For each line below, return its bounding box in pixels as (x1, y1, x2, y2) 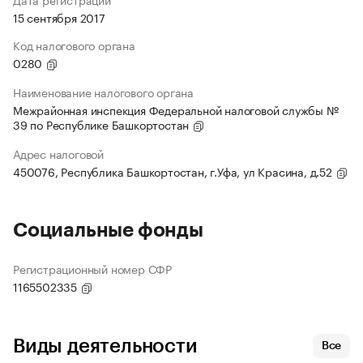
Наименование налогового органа (13, 83, 194, 101)
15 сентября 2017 (13, 8, 105, 27)
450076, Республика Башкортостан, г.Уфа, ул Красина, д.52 (13, 162, 335, 181)
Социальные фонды (13, 220, 203, 241)
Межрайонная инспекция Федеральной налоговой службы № (13, 100, 339, 119)
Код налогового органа (13, 36, 135, 54)
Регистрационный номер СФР (13, 259, 172, 278)
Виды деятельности (13, 336, 198, 357)
